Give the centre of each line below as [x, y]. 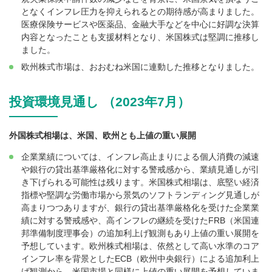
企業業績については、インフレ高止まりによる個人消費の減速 [140, 156]
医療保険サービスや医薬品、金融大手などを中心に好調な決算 [140, 25]
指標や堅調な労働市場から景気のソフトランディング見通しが [140, 195]
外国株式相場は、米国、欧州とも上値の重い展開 [103, 135]
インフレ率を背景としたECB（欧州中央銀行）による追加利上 [140, 258]
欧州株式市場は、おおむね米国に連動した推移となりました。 [140, 67]
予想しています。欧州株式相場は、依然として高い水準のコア [140, 246]
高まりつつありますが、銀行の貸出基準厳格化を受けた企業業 [140, 207]
